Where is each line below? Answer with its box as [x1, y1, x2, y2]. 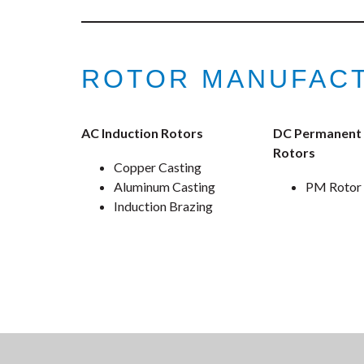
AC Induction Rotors [81, 125, 203, 141]
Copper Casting [114, 159, 201, 175]
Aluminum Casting [114, 179, 215, 195]
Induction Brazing [114, 198, 213, 214]
